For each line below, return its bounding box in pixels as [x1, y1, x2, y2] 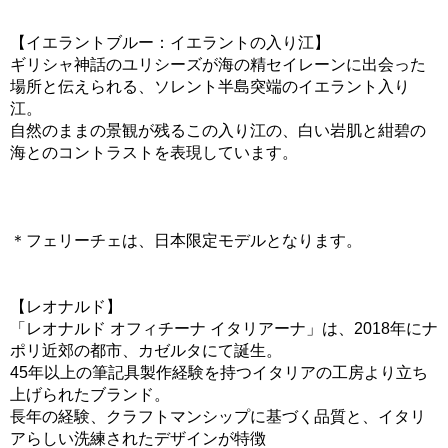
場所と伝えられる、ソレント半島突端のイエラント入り [10, 77, 410, 95]
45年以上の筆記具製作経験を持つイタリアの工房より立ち [10, 363, 428, 381]
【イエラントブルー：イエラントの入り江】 [10, 33, 330, 51]
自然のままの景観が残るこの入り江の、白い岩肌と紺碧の [10, 121, 426, 139]
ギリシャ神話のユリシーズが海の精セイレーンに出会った [10, 55, 426, 73]
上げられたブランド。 [10, 385, 170, 403]
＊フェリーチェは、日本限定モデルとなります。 [10, 231, 362, 249]
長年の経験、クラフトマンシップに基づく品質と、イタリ [10, 407, 426, 425]
